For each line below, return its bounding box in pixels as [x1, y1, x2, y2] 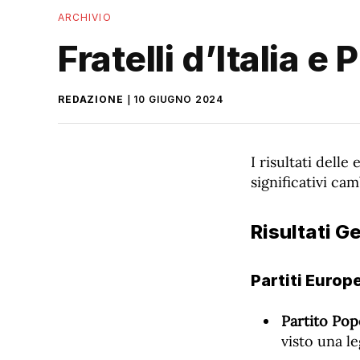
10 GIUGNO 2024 [133, 93, 225, 105]
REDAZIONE [58, 93, 124, 105]
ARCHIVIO [58, 11, 112, 23]
